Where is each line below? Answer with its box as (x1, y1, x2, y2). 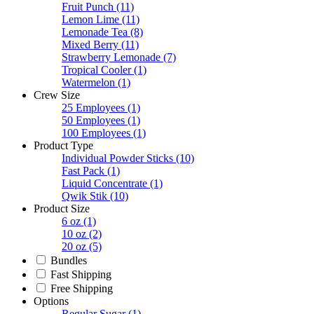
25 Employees (62, 102, 125, 114)
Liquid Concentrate (62, 177, 147, 190)
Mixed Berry (62, 39, 118, 51)
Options (34, 295, 69, 308)
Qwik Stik (62, 190, 107, 203)
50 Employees (62, 114, 125, 127)
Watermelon (62, 76, 115, 89)
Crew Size (34, 89, 80, 102)
